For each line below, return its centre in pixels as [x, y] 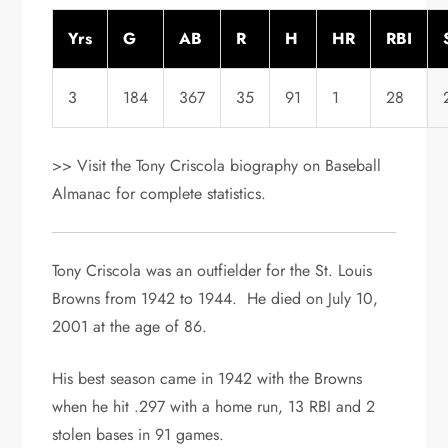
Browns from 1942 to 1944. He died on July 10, [215, 298]
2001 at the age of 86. [130, 326]
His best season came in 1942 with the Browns [207, 378]
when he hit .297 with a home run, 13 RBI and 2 [214, 406]
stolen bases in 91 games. [138, 434]
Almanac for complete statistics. [159, 193]
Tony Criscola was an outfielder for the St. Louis [212, 270]
